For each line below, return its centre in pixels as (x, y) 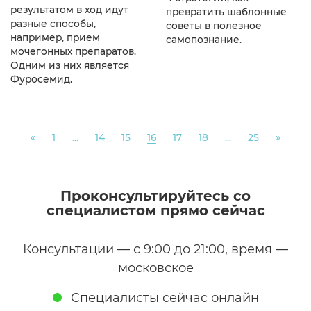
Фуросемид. (41, 79)
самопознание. (204, 40)
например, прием (55, 38)
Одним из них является (70, 66)
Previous (56, 137)
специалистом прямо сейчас (155, 211)
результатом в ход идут (69, 10)
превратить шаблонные (226, 12)
